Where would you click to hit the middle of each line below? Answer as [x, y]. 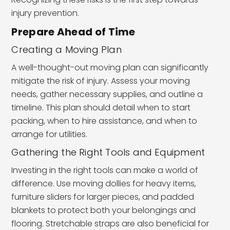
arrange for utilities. [50, 134]
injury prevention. [45, 13]
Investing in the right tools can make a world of [105, 170]
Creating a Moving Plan [66, 49]
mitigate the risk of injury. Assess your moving [101, 81]
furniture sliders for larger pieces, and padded [103, 197]
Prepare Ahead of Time [73, 32]
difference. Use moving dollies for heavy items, [104, 183]
